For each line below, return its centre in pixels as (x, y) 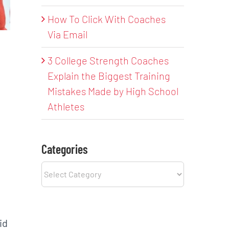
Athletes (66, 106)
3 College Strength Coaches (108, 60)
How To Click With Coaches (107, 19)
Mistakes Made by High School (113, 91)
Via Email (68, 34)
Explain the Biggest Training (109, 75)
